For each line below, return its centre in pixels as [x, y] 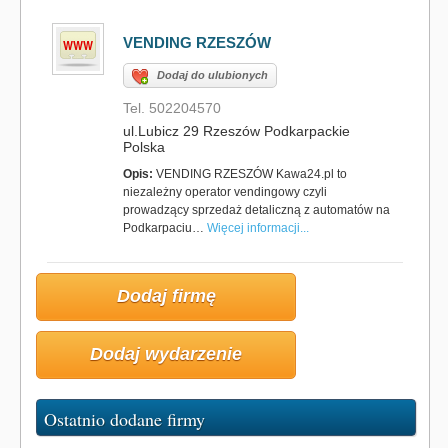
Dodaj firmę [166, 296]
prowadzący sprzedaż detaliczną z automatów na [256, 210]
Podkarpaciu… [165, 228]
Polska [144, 147]
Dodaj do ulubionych [212, 75]
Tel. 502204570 [172, 108]
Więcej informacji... [258, 228]
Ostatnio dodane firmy [124, 419]
